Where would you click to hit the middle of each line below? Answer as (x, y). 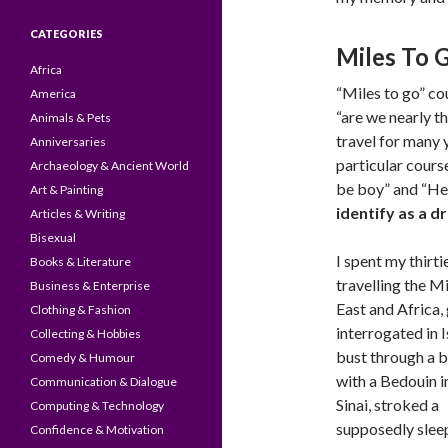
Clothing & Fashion (80, 309)
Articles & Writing (77, 213)
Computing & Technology (97, 405)
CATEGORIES (66, 33)
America (53, 93)
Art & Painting (66, 189)
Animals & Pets (70, 117)
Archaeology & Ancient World (109, 165)
